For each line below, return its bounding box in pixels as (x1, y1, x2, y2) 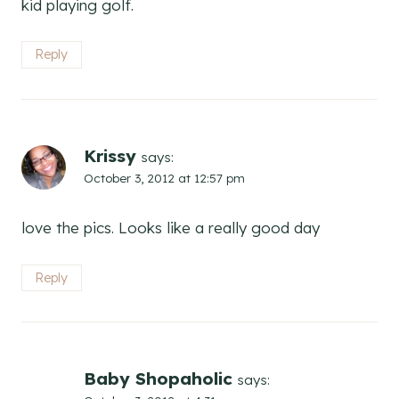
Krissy (84, 144, 136, 167)
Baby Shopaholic (84, 368, 232, 390)
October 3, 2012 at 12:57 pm (84, 169, 245, 185)
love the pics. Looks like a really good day (21, 218, 320, 238)
